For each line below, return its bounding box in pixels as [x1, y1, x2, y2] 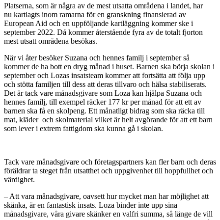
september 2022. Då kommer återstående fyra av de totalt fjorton [4, 28, 203, 37]
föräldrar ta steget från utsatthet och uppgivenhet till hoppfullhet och [4, 166, 213, 175]
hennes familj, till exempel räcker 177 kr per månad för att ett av [4, 98, 201, 107]
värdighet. [4, 175, 35, 184]
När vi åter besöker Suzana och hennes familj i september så [4, 54, 190, 62]
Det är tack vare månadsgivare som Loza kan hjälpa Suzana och [4, 89, 202, 98]
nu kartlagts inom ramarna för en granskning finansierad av [4, 10, 186, 19]
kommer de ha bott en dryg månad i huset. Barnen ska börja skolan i [4, 62, 215, 71]
